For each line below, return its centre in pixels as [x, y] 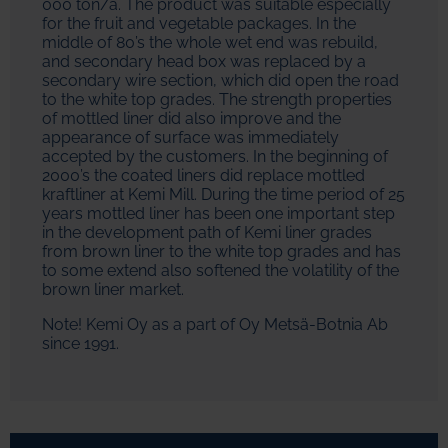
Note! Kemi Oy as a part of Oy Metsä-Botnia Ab [215, 325]
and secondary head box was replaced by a [204, 62]
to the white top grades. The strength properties [217, 100]
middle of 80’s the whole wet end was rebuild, [210, 43]
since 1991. [80, 344]
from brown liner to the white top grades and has [221, 252]
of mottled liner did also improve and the [191, 119]
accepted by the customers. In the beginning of [215, 157]
